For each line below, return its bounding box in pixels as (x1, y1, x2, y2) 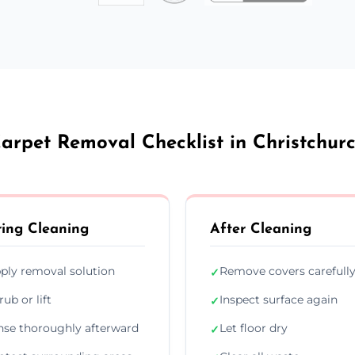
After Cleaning (210, 221, 311, 237)
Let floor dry (219, 320, 288, 335)
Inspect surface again (219, 292, 338, 307)
